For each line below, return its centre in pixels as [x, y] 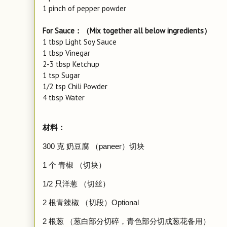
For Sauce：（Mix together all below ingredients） [127, 31]
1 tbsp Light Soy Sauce [80, 42]
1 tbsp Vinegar [66, 53]
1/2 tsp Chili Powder [75, 86]
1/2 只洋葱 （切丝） [76, 184]
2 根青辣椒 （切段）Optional [91, 202]
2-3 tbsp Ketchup [71, 64]
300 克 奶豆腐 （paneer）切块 [93, 146]
